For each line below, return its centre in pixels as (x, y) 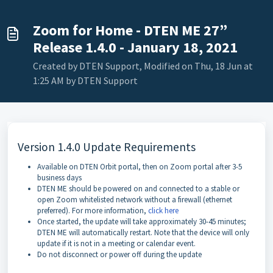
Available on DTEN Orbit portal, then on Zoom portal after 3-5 (140, 166)
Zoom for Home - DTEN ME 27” (130, 30)
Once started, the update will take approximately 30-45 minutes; (142, 221)
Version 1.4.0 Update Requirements (107, 147)
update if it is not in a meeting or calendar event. (116, 243)
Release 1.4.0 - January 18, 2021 (135, 47)
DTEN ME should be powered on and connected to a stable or (138, 188)
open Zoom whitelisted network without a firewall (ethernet (135, 199)
